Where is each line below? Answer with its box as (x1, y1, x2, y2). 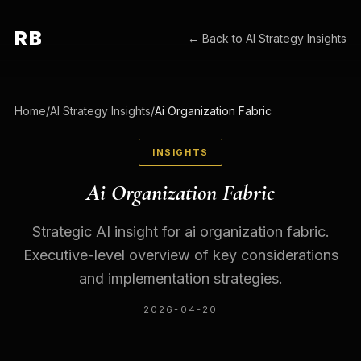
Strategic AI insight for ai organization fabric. (31, 223, 330, 240)
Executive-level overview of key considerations (23, 247, 338, 263)
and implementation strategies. (78, 270, 283, 287)
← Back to (188, 31, 247, 45)
